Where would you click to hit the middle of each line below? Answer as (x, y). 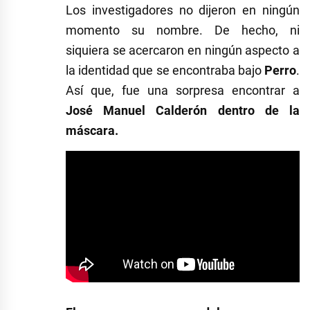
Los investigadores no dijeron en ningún (183, 10)
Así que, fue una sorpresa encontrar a (183, 90)
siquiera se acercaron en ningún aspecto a (183, 50)
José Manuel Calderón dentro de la (183, 110)
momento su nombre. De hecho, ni (183, 30)
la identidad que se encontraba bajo (165, 70)
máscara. (92, 130)
